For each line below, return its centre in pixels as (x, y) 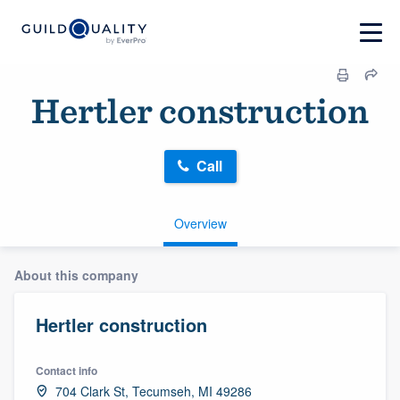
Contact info (67, 370)
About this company (76, 275)
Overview (200, 223)
